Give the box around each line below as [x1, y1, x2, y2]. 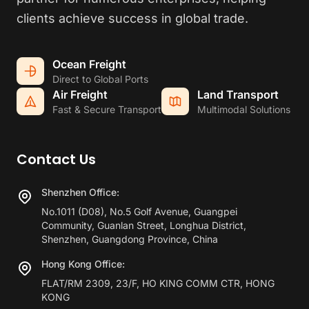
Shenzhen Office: [41, 186, 119, 199]
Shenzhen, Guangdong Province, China [41, 233, 218, 246]
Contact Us [17, 150, 96, 170]
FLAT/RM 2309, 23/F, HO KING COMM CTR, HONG [41, 277, 275, 290]
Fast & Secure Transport [52, 103, 161, 116]
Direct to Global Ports [52, 73, 148, 86]
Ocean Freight [52, 57, 126, 72]
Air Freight [52, 88, 108, 102]
